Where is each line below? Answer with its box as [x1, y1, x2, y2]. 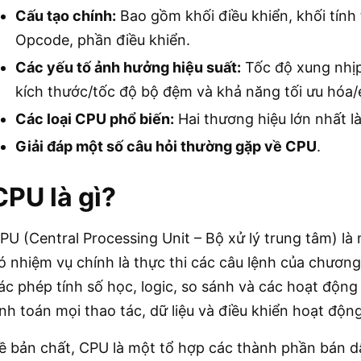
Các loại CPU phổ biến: [15, 110, 174, 127]
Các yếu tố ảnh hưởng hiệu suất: [15, 58, 241, 76]
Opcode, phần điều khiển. [15, 31, 190, 48]
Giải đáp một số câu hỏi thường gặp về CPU [15, 137, 317, 155]
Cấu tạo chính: [15, 6, 116, 24]
